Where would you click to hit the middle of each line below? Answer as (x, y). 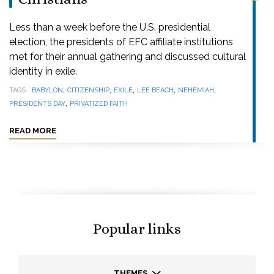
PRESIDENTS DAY (37, 104)
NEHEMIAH (196, 90)
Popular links (137, 229)
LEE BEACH (155, 90)
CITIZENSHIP (88, 90)
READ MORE (33, 131)
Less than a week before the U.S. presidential (110, 27)
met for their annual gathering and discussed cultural (128, 57)
